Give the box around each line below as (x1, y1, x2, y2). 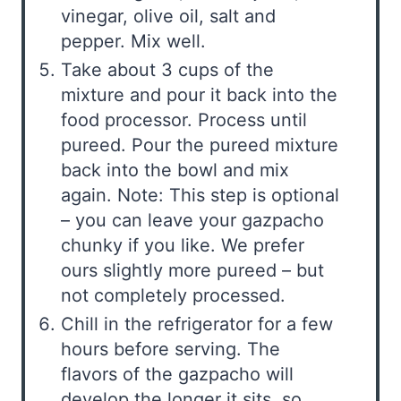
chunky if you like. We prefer (61, 234, 304, 256)
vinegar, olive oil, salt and (61, 4, 276, 27)
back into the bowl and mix (61, 158, 289, 181)
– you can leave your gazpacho (61, 209, 324, 231)
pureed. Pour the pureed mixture (61, 133, 338, 156)
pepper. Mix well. (61, 30, 206, 52)
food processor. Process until (61, 108, 307, 131)
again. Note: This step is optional (61, 183, 339, 206)
